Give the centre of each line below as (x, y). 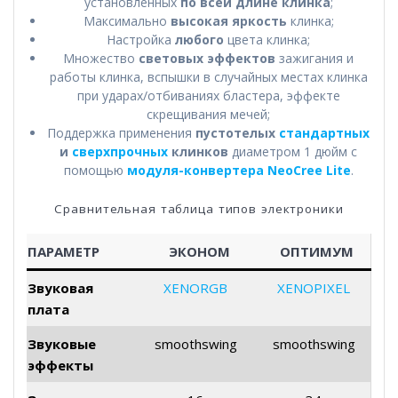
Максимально (127, 20)
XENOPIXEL (314, 287)
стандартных (324, 132)
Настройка (141, 39)
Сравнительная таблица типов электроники (199, 208)
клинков (198, 151)
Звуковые (62, 343)
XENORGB (196, 287)
